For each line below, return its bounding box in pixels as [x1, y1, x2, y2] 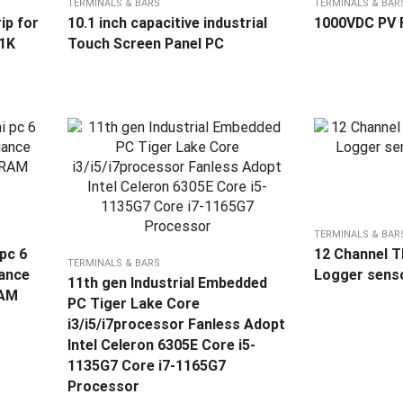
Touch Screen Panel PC [67, 35, 224, 53]
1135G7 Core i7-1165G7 [67, 357, 226, 375]
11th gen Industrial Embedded [67, 274, 267, 292]
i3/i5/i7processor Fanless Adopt [67, 316, 285, 334]
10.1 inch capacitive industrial [67, 14, 267, 32]
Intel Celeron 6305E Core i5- [67, 336, 255, 354]
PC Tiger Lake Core [67, 295, 200, 313]
